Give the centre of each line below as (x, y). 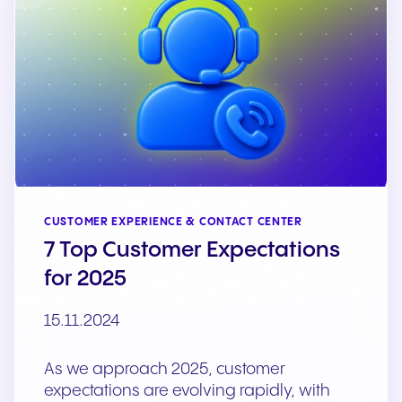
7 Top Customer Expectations (192, 251)
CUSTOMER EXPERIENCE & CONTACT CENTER (173, 223)
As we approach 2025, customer (165, 370)
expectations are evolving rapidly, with (187, 391)
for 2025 (85, 280)
